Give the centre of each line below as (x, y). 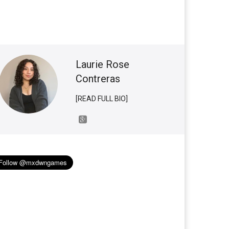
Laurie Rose (102, 64)
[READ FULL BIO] (102, 99)
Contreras (98, 79)
